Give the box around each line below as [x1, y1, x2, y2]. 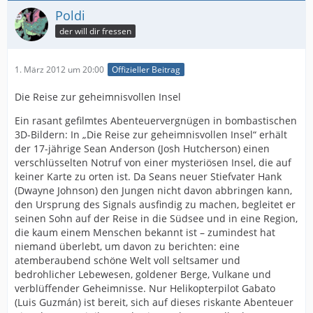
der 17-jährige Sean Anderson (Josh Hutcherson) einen [15, 141, 270, 155]
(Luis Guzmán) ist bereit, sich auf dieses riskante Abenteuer [15, 295, 293, 309]
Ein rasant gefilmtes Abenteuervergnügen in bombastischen [15, 113, 297, 127]
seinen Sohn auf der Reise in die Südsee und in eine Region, [15, 211, 298, 225]
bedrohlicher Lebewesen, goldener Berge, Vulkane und [15, 267, 271, 281]
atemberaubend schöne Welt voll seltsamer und [15, 253, 240, 267]
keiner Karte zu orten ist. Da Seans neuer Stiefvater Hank [15, 169, 282, 183]
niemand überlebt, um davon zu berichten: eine [15, 239, 240, 253]
